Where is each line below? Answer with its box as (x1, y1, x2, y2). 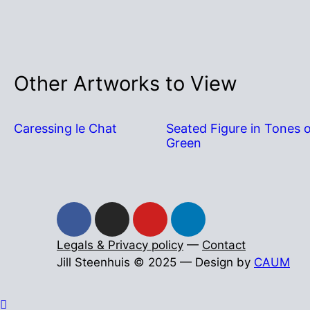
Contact (202, 238, 246, 253)
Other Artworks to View (14, 71, 237, 96)
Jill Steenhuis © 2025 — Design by (57, 255, 254, 270)
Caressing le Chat (14, 121, 117, 136)
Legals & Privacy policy (57, 238, 183, 253)
